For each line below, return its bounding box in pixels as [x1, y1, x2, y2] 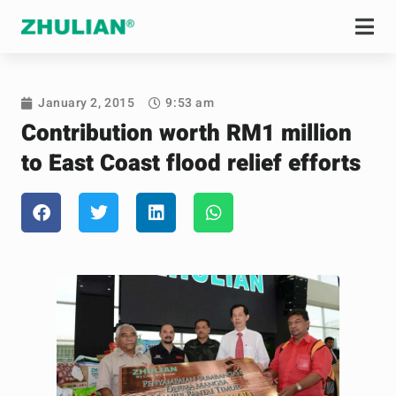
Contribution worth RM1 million [21, 117, 352, 150]
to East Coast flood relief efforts [21, 147, 361, 180]
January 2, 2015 [38, 94, 135, 112]
